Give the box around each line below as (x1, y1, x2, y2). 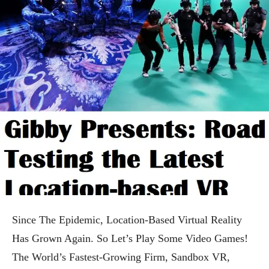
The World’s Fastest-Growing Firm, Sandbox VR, (12, 250, 230, 263)
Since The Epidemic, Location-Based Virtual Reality (12, 213, 242, 226)
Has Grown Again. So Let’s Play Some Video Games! (12, 232, 248, 244)
